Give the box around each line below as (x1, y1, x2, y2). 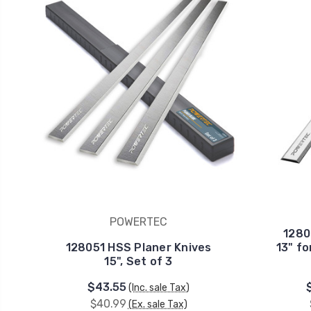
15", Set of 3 (104, 255, 173, 268)
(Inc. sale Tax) (128, 282, 190, 294)
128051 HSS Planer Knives (65, 241, 212, 254)
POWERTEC (110, 215, 167, 228)
